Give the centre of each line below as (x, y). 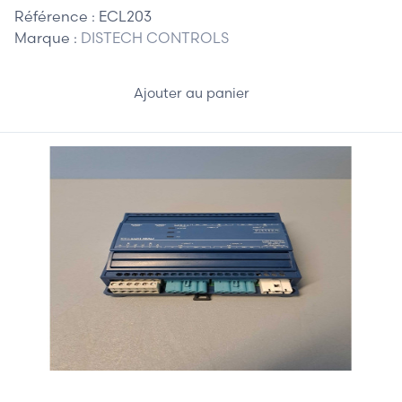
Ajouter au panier (193, 93)
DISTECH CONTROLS (155, 37)
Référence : (57, 16)
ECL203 (125, 16)
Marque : (48, 37)
